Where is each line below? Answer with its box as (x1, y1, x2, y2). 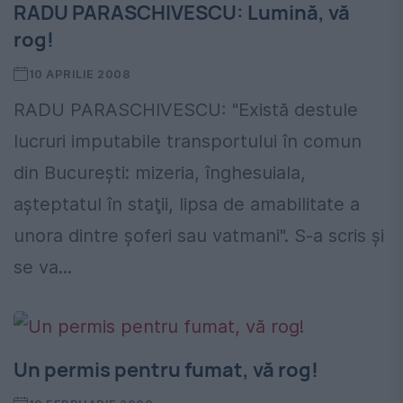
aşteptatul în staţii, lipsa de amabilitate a (13, 193, 360, 215)
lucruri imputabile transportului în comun (13, 130, 362, 152)
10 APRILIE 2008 (28, 66, 131, 81)
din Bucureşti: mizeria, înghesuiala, (13, 161, 306, 184)
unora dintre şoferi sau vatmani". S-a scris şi (13, 224, 384, 246)
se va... (13, 255, 72, 278)
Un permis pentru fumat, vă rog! (13, 355, 318, 383)
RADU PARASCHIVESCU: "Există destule (13, 98, 358, 121)
